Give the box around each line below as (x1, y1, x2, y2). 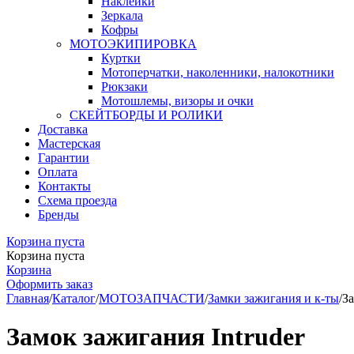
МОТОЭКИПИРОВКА (70, 37, 197, 51)
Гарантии (38, 151, 89, 164)
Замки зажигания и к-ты (208, 292, 339, 305)
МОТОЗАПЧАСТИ (99, 292, 205, 305)
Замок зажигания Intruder (6, 322, 305, 352)
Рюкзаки (101, 80, 148, 93)
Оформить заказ (6, 277, 92, 291)
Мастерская (38, 137, 100, 150)
